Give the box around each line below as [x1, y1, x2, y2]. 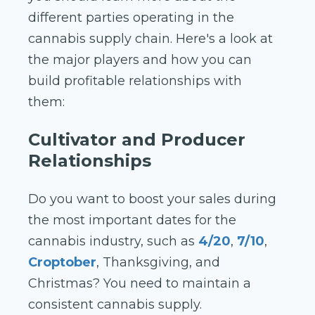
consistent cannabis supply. [28, 297, 202, 313]
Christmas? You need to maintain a [28, 276, 251, 292]
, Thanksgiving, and [96, 255, 220, 271]
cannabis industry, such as [28, 233, 195, 250]
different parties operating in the [28, 10, 234, 26]
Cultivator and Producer [28, 129, 245, 150]
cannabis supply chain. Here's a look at [28, 31, 273, 47]
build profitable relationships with [28, 73, 242, 89]
